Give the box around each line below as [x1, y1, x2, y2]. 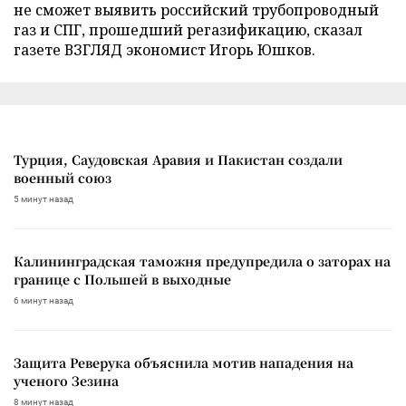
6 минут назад [14, 295, 73, 305]
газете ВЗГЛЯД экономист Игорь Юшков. [14, 39, 315, 60]
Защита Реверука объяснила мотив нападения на [14, 353, 353, 372]
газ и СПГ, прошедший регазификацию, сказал [14, 19, 362, 40]
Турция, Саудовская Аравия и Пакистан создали [14, 150, 343, 169]
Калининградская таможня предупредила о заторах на [14, 251, 391, 270]
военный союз [14, 168, 111, 187]
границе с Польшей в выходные [14, 269, 231, 288]
